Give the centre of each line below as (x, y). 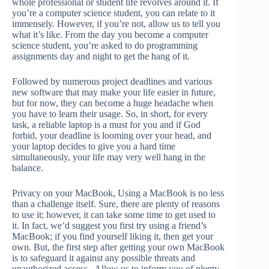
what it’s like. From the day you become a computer (110, 35)
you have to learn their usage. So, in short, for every (110, 114)
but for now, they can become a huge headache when (113, 103)
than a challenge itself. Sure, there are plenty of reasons (116, 204)
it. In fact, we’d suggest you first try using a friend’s (109, 226)
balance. (29, 168)
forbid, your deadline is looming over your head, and (112, 136)
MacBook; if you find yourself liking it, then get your (113, 237)
